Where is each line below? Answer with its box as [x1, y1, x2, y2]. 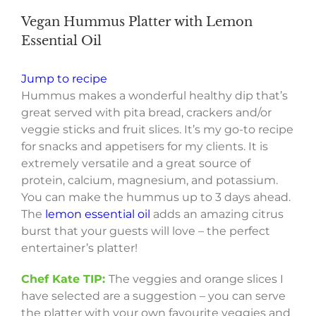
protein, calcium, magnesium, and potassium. [21, 173, 278, 187]
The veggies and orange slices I [109, 272, 284, 286]
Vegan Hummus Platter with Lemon [21, 13, 253, 30]
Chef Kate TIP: [21, 272, 105, 286]
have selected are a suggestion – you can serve [21, 288, 286, 303]
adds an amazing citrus [150, 207, 284, 221]
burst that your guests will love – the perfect [21, 224, 270, 238]
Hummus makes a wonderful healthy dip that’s [21, 88, 288, 102]
